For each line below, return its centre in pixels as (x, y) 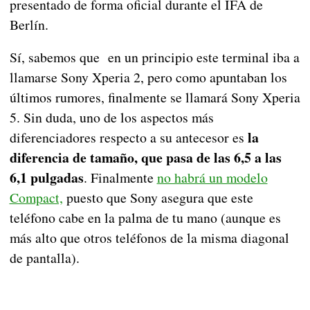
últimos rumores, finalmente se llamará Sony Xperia (155, 98)
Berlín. (29, 25)
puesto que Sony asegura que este (158, 198)
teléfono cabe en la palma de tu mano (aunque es (145, 218)
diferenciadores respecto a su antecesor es (127, 138)
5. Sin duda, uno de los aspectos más (111, 118)
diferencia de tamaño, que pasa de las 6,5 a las (145, 158)
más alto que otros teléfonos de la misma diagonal (149, 238)
